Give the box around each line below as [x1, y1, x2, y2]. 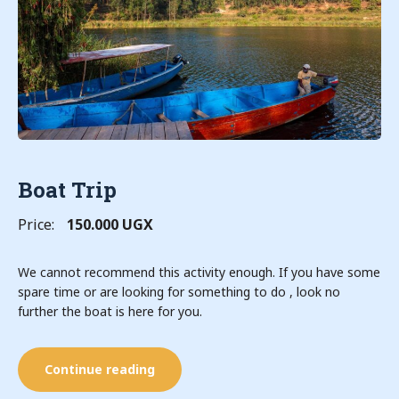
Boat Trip [18, 175, 117, 204]
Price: [18, 215, 54, 234]
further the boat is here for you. [18, 303, 202, 320]
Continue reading [45, 361, 155, 378]
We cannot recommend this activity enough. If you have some [18, 264, 380, 281]
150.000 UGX [67, 215, 153, 234]
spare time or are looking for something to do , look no [18, 283, 340, 300]
